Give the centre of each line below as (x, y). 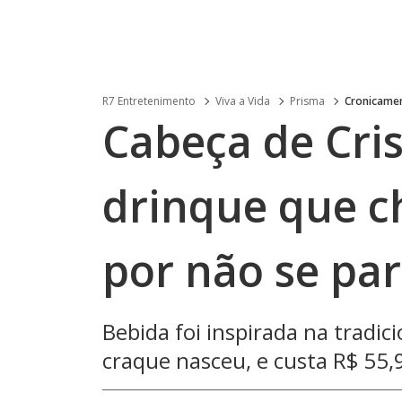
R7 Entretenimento (149, 101)
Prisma (307, 101)
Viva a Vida (243, 101)
